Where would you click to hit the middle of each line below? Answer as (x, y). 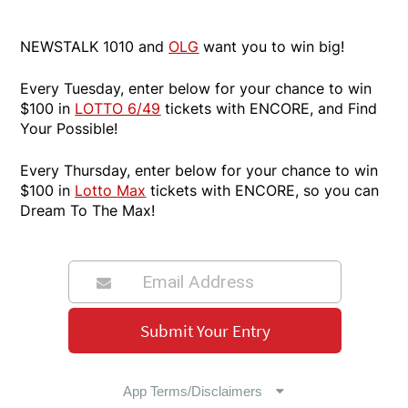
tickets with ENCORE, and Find (269, 108)
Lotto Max (111, 190)
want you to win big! (272, 46)
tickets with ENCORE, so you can (263, 190)
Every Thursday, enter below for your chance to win (199, 170)
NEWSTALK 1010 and (95, 46)
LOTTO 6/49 (118, 108)
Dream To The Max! (88, 210)
